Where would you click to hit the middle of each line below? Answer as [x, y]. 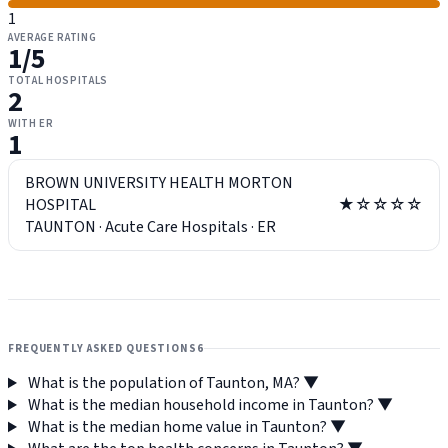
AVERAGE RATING [52, 38]
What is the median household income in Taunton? [200, 405]
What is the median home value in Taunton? [177, 427]
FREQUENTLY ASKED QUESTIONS [102, 349]
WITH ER [31, 124]
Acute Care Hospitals [176, 227]
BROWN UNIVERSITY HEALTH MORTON [159, 183]
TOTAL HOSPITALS [58, 81]
